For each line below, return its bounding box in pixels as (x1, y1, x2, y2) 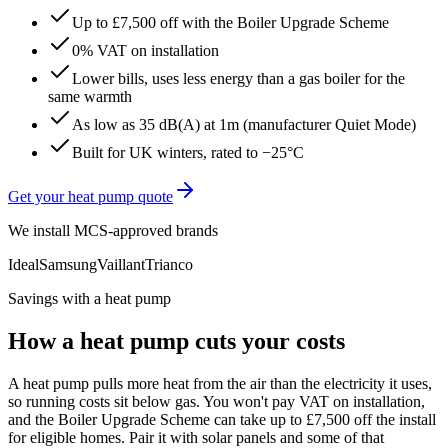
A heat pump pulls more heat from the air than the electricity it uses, (8, 374, 432, 392)
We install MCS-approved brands (8, 221, 218, 239)
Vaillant (97, 255, 145, 273)
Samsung (39, 255, 97, 273)
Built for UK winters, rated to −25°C (72, 143, 304, 161)
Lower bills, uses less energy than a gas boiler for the (72, 69, 405, 87)
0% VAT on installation (72, 41, 219, 59)
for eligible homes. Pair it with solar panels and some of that (8, 428, 384, 446)
